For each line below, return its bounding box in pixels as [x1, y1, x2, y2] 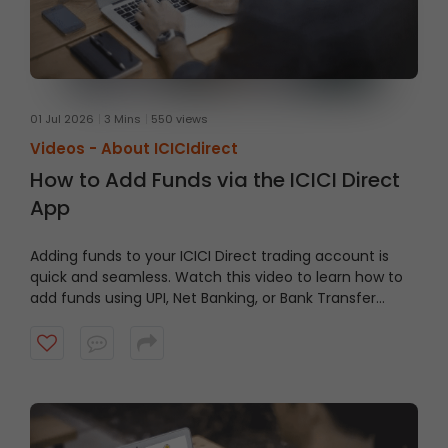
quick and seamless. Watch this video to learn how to [30, 267, 403, 288]
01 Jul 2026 [30, 111, 94, 128]
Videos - [30, 138, 101, 160]
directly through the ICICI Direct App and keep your [30, 309, 386, 330]
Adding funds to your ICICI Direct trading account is [30, 246, 389, 267]
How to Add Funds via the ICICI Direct [30, 166, 400, 195]
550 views [151, 111, 208, 128]
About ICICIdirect [101, 138, 238, 160]
